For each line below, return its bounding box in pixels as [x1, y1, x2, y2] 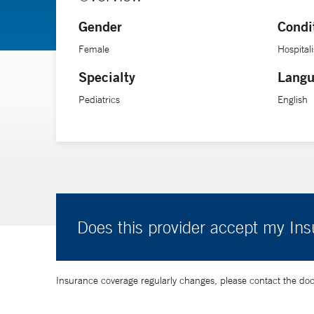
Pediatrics [78, 93, 120, 106]
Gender [78, 17, 122, 35]
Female [78, 42, 109, 55]
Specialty [78, 67, 135, 86]
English [278, 93, 308, 106]
